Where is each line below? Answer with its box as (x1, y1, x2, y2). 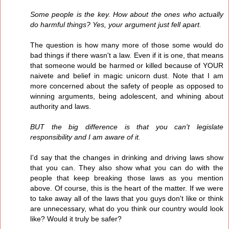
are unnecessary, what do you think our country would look (30, 204, 223, 213)
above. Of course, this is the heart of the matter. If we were (30, 184, 223, 193)
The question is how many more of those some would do (30, 41, 223, 50)
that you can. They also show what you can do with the (30, 164, 223, 172)
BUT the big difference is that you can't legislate (30, 123, 223, 131)
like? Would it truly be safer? (30, 215, 122, 223)
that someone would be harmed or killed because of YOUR (30, 61, 223, 70)
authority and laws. (30, 102, 91, 111)
